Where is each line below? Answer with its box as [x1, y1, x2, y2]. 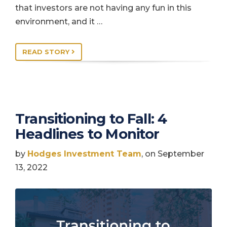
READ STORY [22, 47, 71, 56]
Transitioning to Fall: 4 [15, 110, 167, 127]
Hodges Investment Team [27, 148, 141, 159]
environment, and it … [15, 16, 102, 26]
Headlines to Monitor [15, 125, 160, 142]
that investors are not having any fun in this [15, 3, 192, 13]
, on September [141, 148, 204, 159]
